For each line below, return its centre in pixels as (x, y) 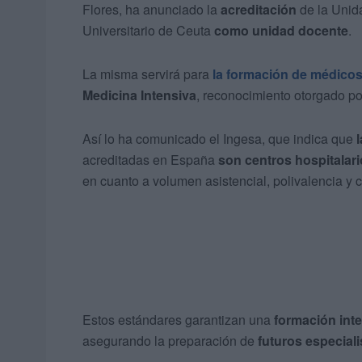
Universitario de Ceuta (148, 31)
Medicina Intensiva (139, 95)
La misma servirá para (147, 74)
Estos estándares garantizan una (178, 320)
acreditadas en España (150, 160)
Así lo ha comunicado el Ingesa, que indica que (219, 139)
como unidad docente (281, 31)
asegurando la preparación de (170, 341)
